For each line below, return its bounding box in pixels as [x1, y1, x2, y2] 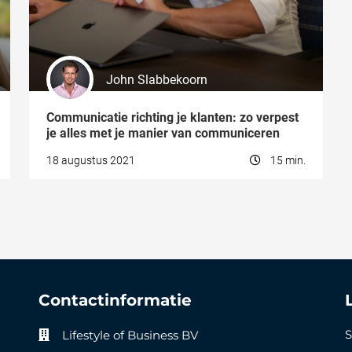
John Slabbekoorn [106, 71, 207, 87]
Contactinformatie [38, 291, 192, 310]
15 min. [270, 154, 306, 167]
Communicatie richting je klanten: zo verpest [46, 110, 299, 125]
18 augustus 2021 [46, 154, 135, 167]
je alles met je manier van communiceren [46, 126, 280, 141]
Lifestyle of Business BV [62, 328, 198, 343]
